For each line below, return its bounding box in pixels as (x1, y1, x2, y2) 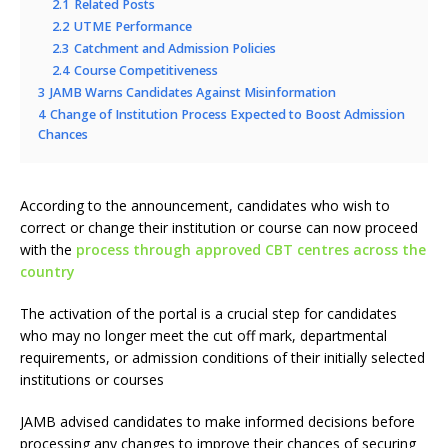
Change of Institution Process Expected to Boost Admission (50, 106, 405, 123)
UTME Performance (74, 18, 192, 35)
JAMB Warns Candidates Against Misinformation (50, 84, 336, 101)
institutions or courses (20, 370, 164, 389)
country (20, 262, 75, 281)
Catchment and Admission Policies (74, 40, 276, 57)
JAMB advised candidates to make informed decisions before (20, 412, 415, 431)
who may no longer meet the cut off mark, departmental (20, 326, 387, 345)
